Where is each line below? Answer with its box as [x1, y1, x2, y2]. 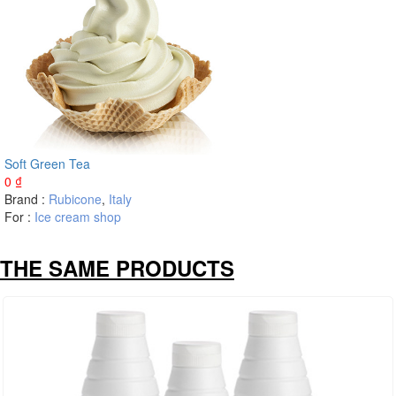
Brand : [4, 190, 49, 208]
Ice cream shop [34, 208, 121, 225]
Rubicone [49, 190, 102, 208]
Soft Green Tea [4, 155, 90, 172]
